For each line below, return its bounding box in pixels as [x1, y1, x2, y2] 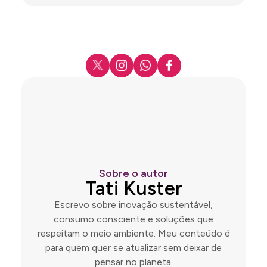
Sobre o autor [99, 166, 168, 180]
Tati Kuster [85, 176, 182, 200]
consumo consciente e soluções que [54, 213, 213, 225]
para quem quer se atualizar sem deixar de [45, 241, 222, 253]
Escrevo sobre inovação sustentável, [54, 198, 213, 210]
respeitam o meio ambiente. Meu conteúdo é [37, 227, 230, 239]
